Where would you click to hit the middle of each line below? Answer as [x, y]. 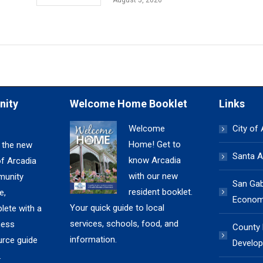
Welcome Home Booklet [129, 104]
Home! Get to [155, 144]
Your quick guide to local [117, 208]
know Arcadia [155, 160]
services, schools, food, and [124, 224]
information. [94, 240]
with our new [154, 176]
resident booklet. [161, 192]
